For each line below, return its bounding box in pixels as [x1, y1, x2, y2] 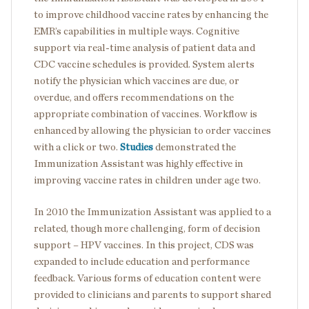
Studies [120, 141, 153, 152]
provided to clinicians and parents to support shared [34, 289, 271, 300]
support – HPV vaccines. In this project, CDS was [34, 239, 254, 250]
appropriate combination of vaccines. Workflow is [34, 108, 257, 119]
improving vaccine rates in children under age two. [34, 175, 261, 186]
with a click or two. [34, 141, 120, 152]
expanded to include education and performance [34, 256, 250, 267]
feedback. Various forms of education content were [34, 272, 261, 283]
